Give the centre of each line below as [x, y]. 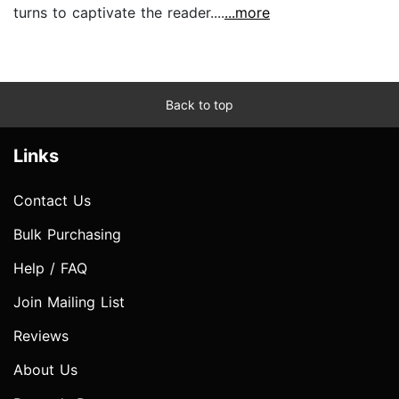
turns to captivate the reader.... [119, 12]
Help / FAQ [50, 268]
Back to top [199, 104]
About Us [45, 369]
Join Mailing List [69, 301]
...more [247, 12]
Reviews [41, 335]
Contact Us [52, 200]
